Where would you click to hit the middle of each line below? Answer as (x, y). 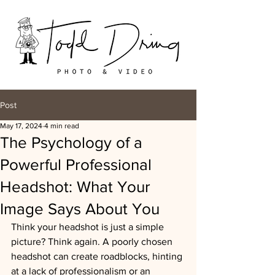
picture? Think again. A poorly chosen (93, 242)
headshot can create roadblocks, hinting (98, 256)
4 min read (62, 126)
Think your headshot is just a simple (89, 227)
